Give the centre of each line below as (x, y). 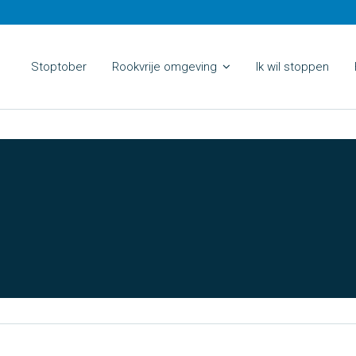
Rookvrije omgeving (164, 67)
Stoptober (59, 67)
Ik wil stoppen (292, 67)
